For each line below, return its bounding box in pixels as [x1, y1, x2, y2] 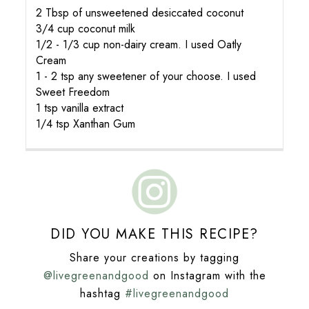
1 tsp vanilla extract [36, 100, 124, 117]
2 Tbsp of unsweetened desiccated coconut [36, 5, 244, 21]
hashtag [80, 286, 125, 302]
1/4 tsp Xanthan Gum [36, 116, 136, 132]
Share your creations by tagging [70, 250, 239, 266]
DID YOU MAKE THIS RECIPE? [50, 224, 259, 245]
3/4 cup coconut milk [36, 21, 136, 37]
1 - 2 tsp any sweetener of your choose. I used [36, 68, 257, 85]
